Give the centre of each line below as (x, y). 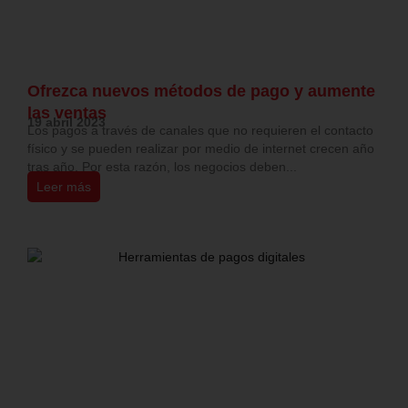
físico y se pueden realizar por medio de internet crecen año (201, 149)
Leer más (64, 187)
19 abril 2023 (66, 122)
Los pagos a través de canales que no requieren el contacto (200, 131)
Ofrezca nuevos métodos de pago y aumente (201, 92)
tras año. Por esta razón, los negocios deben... (162, 167)
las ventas (67, 113)
